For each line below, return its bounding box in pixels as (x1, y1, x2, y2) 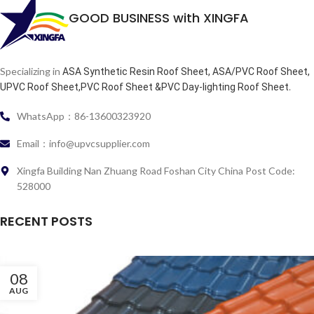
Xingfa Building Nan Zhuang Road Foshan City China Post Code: (16, 164, 295, 177)
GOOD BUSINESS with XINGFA (69, 8, 249, 27)
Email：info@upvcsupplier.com (16, 137, 150, 149)
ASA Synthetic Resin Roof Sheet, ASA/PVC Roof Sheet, (62, 65, 310, 77)
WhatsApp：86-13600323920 (16, 109, 151, 122)
